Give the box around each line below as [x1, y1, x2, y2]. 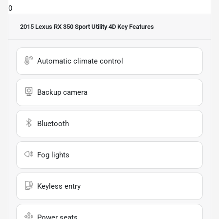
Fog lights [37, 151, 69, 160]
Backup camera [37, 88, 88, 97]
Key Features [116, 23, 154, 31]
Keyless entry [37, 182, 81, 191]
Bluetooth [37, 119, 69, 129]
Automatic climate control [37, 57, 123, 66]
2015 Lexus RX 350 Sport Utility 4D [20, 23, 116, 31]
